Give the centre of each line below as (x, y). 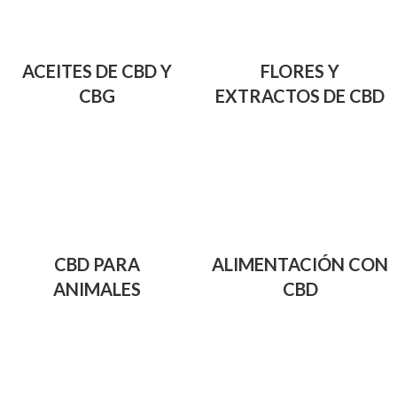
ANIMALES (97, 289)
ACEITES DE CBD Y (97, 71)
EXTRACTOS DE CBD (300, 96)
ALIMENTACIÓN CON (300, 265)
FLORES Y (300, 71)
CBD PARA (97, 265)
